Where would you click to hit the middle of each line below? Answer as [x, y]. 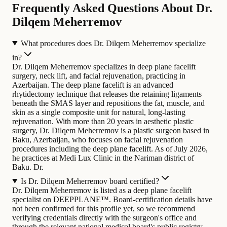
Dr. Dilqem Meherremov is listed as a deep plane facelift [102, 190]
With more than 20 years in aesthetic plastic [125, 121]
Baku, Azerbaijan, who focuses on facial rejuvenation [98, 139]
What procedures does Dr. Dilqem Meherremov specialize [113, 43]
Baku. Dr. [28, 167]
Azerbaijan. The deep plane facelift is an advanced [93, 85]
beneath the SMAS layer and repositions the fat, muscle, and [108, 103]
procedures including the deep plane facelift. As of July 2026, [110, 148]
